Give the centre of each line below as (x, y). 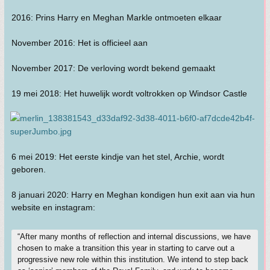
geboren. (29, 169)
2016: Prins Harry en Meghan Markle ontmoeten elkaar (117, 17)
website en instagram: (53, 207)
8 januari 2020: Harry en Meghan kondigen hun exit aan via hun (133, 195)
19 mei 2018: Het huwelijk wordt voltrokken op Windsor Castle (129, 93)
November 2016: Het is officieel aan (80, 43)
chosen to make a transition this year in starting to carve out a (126, 248)
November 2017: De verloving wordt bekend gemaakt (113, 68)
